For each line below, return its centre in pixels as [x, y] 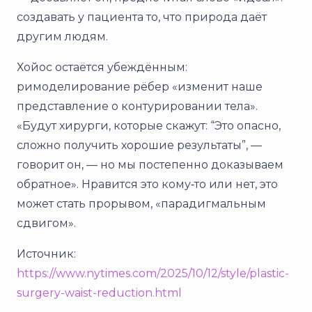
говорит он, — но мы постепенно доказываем [150, 164]
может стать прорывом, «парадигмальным [141, 203]
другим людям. [62, 36]
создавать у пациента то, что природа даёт [142, 17]
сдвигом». [46, 223]
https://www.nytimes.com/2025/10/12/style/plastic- [153, 273]
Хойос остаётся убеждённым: [102, 67]
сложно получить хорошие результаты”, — [139, 145]
